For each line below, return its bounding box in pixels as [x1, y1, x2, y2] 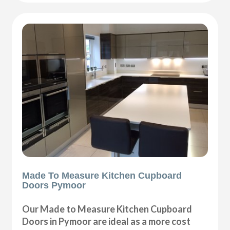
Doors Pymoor [22, 180, 86, 190]
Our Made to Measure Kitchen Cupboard [22, 203, 193, 215]
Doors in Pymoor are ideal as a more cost [22, 215, 191, 227]
